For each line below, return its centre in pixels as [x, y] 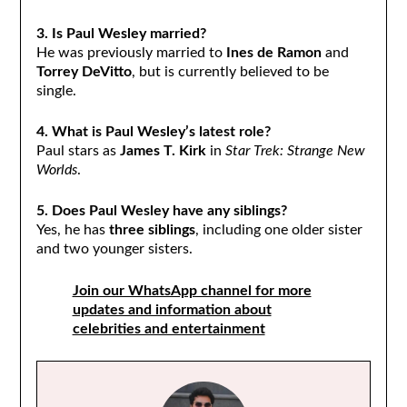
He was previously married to [131, 53]
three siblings [152, 230]
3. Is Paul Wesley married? [121, 34]
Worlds [56, 170]
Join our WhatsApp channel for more [192, 290]
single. [56, 91]
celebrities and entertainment [169, 328]
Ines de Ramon [273, 53]
